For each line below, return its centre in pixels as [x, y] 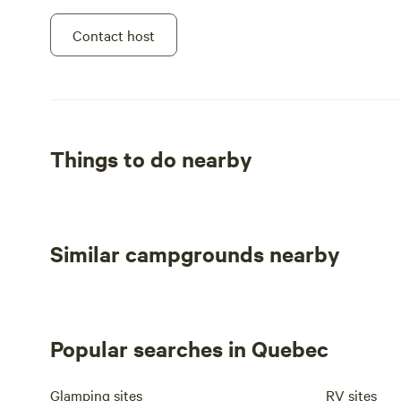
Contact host [114, 35]
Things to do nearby [151, 158]
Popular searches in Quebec [189, 348]
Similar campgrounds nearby [195, 253]
